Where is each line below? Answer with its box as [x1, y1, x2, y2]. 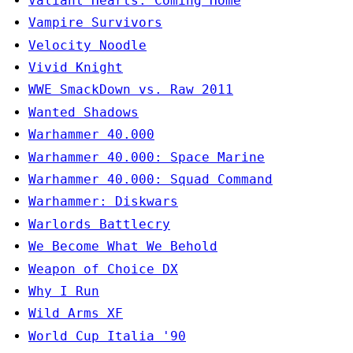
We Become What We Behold [28, 239, 217, 255]
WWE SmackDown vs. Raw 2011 [28, 82, 233, 98]
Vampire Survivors [28, 15, 162, 31]
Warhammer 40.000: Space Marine [28, 149, 265, 165]
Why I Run [28, 283, 99, 299]
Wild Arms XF [28, 306, 123, 321]
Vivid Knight [28, 59, 123, 75]
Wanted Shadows [28, 104, 139, 120]
